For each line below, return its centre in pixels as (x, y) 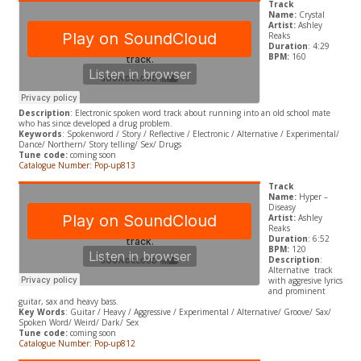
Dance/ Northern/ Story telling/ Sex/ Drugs (100, 145)
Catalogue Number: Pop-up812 (78, 344)
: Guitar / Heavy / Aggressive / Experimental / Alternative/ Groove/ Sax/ (198, 312)
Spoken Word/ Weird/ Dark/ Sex (78, 323)
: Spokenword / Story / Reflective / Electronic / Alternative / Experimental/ (200, 134)
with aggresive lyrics (305, 281)
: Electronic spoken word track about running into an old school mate (200, 113)
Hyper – (313, 197)
